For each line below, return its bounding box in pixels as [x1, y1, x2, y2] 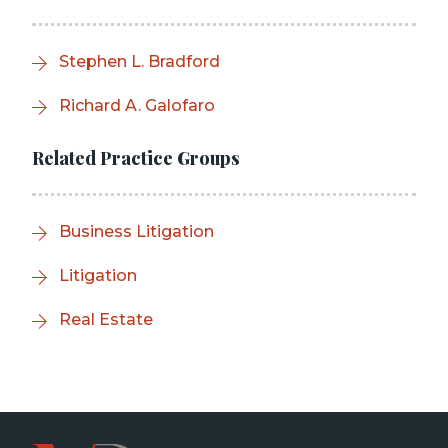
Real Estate [59, 310, 153, 329]
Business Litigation [59, 222, 214, 241]
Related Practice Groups [32, 146, 240, 170]
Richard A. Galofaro [59, 96, 215, 115]
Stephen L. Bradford [59, 52, 220, 71]
